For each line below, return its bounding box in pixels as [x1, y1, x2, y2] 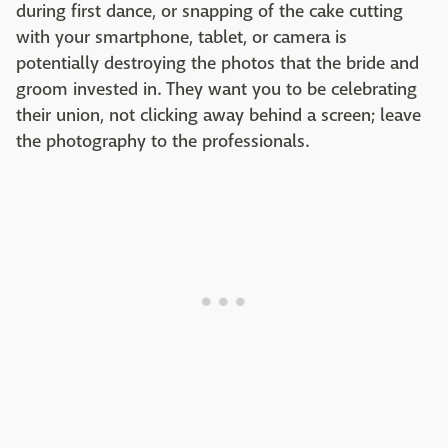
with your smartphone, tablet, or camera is [16, 25, 347, 49]
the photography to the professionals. [16, 129, 333, 153]
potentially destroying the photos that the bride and [16, 51, 419, 75]
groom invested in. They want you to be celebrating [16, 77, 417, 101]
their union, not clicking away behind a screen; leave [16, 103, 421, 127]
